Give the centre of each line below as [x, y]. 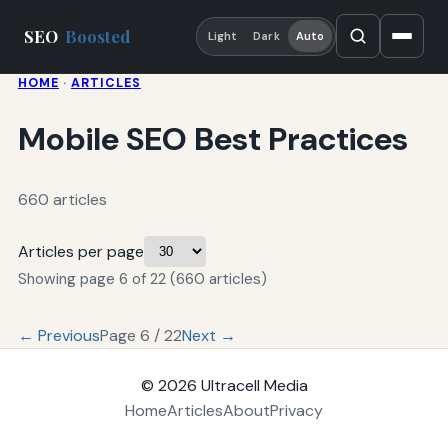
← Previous [58, 336]
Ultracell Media [254, 386]
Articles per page [80, 252]
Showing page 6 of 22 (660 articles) [142, 279]
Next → [208, 336]
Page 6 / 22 [140, 336]
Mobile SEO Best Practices [212, 139]
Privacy [296, 411]
